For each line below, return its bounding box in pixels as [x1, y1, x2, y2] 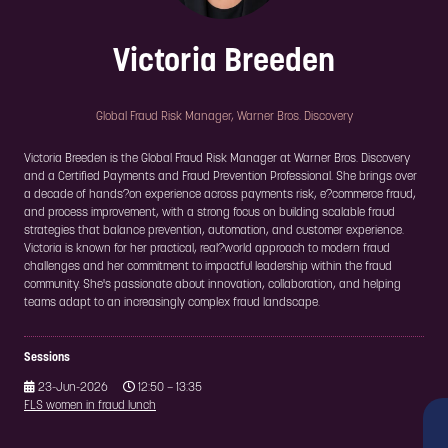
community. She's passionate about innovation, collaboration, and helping [24, 279, 401, 292]
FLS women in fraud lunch [24, 400, 156, 413]
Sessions [24, 352, 70, 365]
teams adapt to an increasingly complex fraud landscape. [24, 297, 320, 310]
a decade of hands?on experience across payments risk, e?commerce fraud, [24, 189, 416, 202]
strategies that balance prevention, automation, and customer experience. [24, 225, 404, 238]
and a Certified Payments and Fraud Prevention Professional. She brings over [24, 171, 417, 184]
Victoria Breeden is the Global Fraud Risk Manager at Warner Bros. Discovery [24, 153, 410, 166]
